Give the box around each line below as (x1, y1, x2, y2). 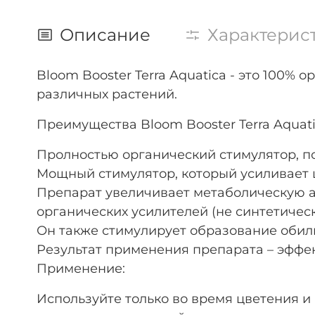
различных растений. (37, 86, 177, 102)
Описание (60, 24, 150, 45)
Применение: (37, 260, 125, 276)
